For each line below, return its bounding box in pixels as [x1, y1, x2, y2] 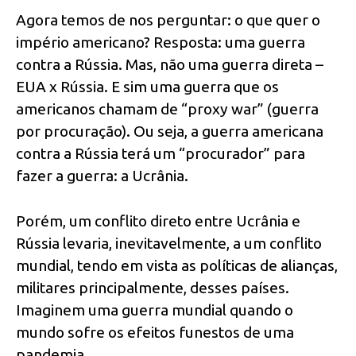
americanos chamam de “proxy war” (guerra [16, 100, 319, 118]
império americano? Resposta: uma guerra [16, 33, 305, 52]
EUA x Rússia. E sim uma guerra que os [16, 78, 279, 96]
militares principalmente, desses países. [16, 278, 289, 296]
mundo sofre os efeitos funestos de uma [16, 323, 294, 341]
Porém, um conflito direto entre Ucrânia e [16, 211, 300, 230]
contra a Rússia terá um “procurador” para [16, 145, 305, 163]
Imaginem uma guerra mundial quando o [16, 300, 293, 319]
